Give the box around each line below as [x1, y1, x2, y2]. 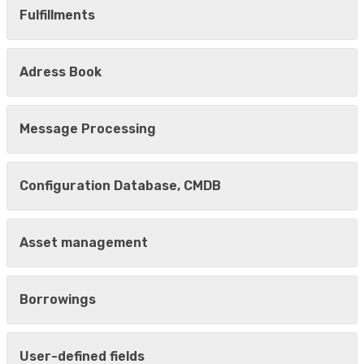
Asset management [19, 235, 148, 251]
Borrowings [19, 292, 96, 308]
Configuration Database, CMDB [19, 178, 221, 194]
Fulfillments [19, 7, 95, 24]
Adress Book [19, 64, 102, 80]
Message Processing [19, 121, 156, 137]
